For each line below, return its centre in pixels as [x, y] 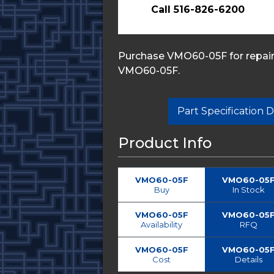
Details [248, 259]
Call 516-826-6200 [198, 9]
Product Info [165, 143]
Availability [161, 224]
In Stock [248, 190]
